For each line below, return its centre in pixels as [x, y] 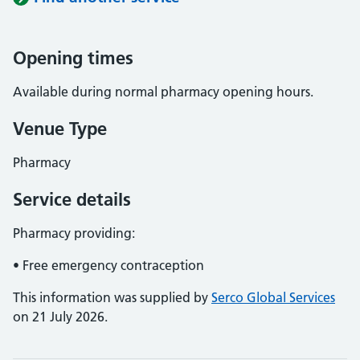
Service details [72, 199]
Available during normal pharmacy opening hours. [163, 92]
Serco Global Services [273, 297]
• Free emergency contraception [108, 265]
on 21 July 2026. [60, 317]
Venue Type [60, 129]
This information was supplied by [112, 297]
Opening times [73, 58]
